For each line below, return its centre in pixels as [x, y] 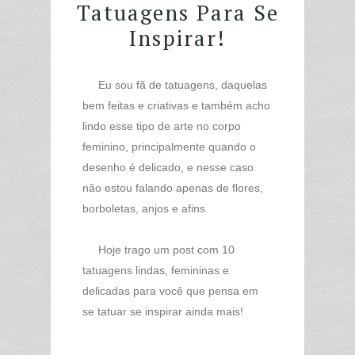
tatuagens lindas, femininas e [156, 270]
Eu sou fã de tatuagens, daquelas [175, 85]
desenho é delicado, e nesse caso [168, 167]
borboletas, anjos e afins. [145, 208]
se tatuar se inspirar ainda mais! [163, 311]
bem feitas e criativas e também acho [176, 105]
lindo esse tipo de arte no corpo [162, 126]
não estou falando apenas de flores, [173, 188]
